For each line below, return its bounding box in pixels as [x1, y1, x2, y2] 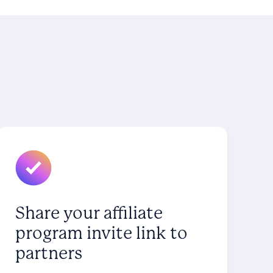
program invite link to [15, 222, 188, 243]
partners [15, 243, 82, 263]
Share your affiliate [15, 202, 163, 223]
